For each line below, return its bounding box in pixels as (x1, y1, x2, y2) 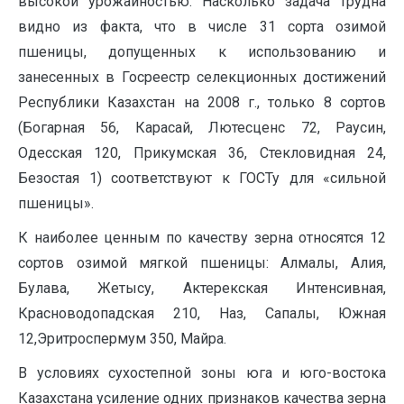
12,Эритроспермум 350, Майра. (18, 330, 226, 347)
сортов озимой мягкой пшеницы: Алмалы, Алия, (18, 254, 386, 271)
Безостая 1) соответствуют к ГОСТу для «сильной (18, 170, 386, 187)
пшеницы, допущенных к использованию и (18, 43, 386, 60)
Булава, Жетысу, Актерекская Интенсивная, (18, 280, 386, 297)
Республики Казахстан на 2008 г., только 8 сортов (18, 94, 386, 111)
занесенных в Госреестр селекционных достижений (18, 69, 386, 86)
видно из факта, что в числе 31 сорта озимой (18, 18, 386, 35)
